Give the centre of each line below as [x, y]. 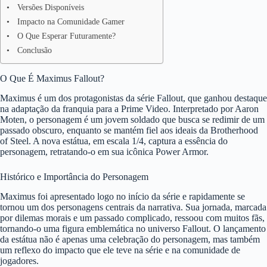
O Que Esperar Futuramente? [66, 36]
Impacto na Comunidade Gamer [71, 22]
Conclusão [34, 50]
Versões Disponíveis [50, 7]
